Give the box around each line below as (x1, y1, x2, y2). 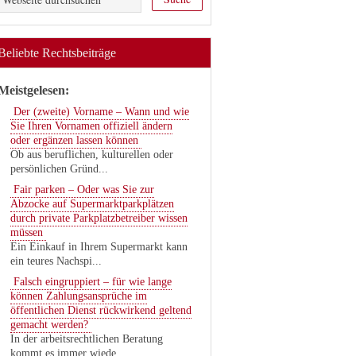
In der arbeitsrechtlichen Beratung (10, 333, 163, 345)
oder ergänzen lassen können (10, 134, 138, 146)
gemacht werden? (10, 319, 88, 331)
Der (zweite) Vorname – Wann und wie (14, 106, 189, 118)
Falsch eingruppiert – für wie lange (14, 276, 172, 288)
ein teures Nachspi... (10, 255, 102, 267)
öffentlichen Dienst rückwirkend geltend (10, 304, 192, 316)
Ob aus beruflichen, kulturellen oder (10, 149, 173, 161)
